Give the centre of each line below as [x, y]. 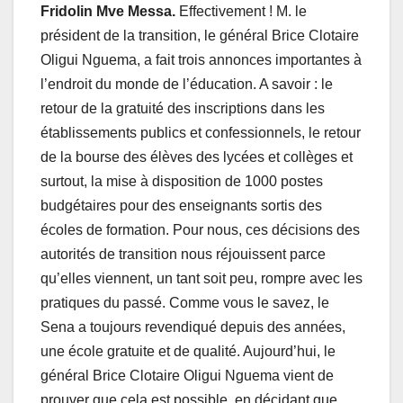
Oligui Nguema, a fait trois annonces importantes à [201, 59]
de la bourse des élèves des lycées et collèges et [197, 157]
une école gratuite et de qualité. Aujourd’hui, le [188, 351]
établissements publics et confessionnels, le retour [201, 132]
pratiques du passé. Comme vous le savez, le [185, 302]
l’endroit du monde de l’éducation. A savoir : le [187, 84]
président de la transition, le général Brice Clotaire [200, 35]
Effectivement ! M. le [243, 11]
